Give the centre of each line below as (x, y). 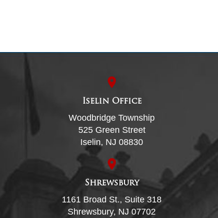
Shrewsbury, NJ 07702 (112, 212)
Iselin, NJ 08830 (112, 142)
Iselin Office (112, 102)
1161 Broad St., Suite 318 (112, 200)
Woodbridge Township (112, 118)
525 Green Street (112, 130)
